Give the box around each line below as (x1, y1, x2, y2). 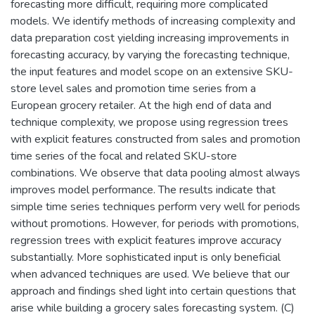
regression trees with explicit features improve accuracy (11, 232, 281, 248)
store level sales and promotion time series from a (11, 80, 256, 96)
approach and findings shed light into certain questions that (11, 283, 296, 299)
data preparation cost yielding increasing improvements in (11, 30, 289, 46)
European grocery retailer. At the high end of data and (11, 97, 271, 113)
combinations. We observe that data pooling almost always (11, 165, 300, 181)
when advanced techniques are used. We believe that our (11, 266, 290, 282)
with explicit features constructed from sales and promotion (11, 131, 300, 147)
